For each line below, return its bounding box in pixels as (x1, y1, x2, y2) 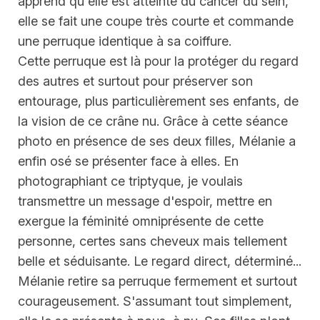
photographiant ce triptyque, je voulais (18, 174, 243, 189)
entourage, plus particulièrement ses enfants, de (18, 94, 299, 109)
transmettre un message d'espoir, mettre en (18, 194, 272, 209)
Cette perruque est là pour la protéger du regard (18, 54, 299, 69)
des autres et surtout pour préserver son (18, 74, 253, 89)
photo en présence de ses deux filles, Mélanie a (18, 134, 296, 149)
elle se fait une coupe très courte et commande (18, 14, 294, 29)
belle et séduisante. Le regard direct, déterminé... (18, 254, 301, 269)
